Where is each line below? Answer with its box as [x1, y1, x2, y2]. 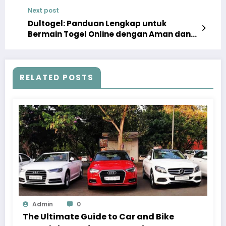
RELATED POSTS [20, 72, 94, 83]
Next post [28, 6, 59, 15]
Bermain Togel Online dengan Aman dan [28, 28, 191, 39]
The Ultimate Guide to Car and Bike [23, 210, 174, 222]
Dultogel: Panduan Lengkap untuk [28, 18, 166, 29]
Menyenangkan [28, 39, 91, 50]
